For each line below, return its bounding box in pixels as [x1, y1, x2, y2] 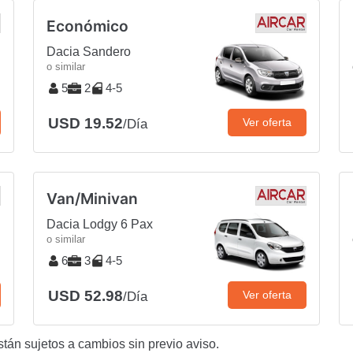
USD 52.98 [48, 287, 123, 304]
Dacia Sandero [46, 44, 131, 58]
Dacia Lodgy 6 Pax [46, 217, 153, 231]
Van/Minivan [46, 188, 138, 208]
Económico [46, 16, 128, 35]
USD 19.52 [48, 114, 123, 132]
